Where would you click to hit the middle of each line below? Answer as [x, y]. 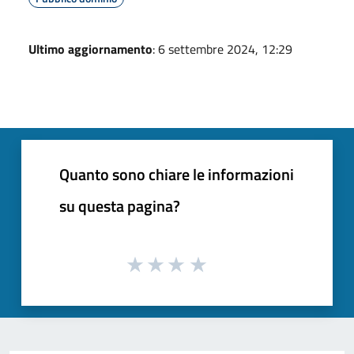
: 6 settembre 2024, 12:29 [222, 49]
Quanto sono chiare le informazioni [177, 174]
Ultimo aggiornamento [90, 49]
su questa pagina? [120, 205]
